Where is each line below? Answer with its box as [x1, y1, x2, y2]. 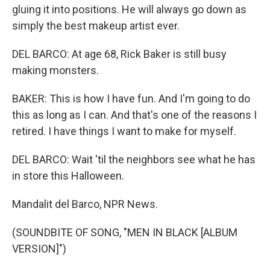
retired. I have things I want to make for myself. [12, 124, 236, 137]
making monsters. [12, 63, 99, 77]
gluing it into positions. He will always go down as [12, 2, 246, 16]
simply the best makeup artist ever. [12, 19, 180, 32]
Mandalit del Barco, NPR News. [12, 197, 158, 210]
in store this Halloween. [12, 169, 124, 182]
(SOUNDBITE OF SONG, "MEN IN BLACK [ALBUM [12, 225, 237, 239]
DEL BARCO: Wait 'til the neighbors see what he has [12, 152, 256, 166]
